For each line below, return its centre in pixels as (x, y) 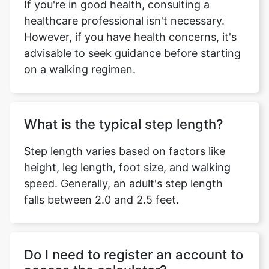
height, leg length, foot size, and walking (127, 167)
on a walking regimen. (80, 69)
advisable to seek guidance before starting (132, 53)
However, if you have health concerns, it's (130, 37)
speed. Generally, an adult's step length (123, 183)
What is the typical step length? (124, 124)
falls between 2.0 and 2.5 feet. (101, 200)
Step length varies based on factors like (125, 151)
